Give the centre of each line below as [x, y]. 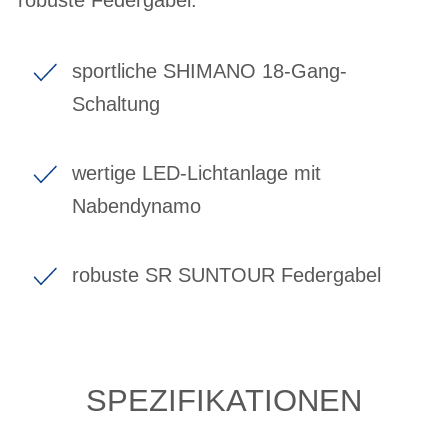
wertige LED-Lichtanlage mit [196, 172]
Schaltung [116, 103]
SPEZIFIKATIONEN [224, 400]
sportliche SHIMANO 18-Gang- [209, 70]
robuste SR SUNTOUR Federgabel [226, 274]
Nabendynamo [136, 205]
